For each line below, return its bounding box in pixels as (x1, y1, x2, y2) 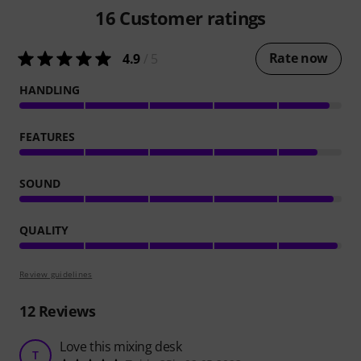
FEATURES (19, 128, 76, 144)
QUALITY (19, 222, 69, 238)
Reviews (35, 301, 95, 321)
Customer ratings (115, 5, 266, 30)
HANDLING (19, 81, 81, 98)
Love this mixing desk (60, 337, 182, 355)
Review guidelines (19, 268, 93, 280)
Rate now (268, 48, 328, 67)
